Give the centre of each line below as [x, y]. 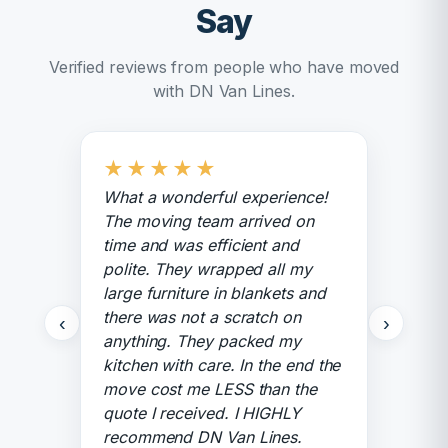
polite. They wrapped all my [207, 269]
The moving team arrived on [208, 221]
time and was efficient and [201, 245]
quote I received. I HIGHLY [202, 413]
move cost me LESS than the [210, 389]
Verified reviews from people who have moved [224, 67]
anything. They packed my [202, 341]
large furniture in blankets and [214, 293]
